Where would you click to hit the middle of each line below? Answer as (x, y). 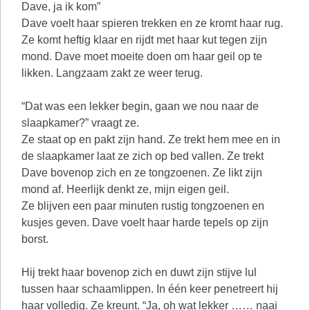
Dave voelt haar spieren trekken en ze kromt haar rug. (152, 23)
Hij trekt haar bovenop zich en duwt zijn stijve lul (139, 272)
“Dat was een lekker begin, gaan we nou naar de (140, 106)
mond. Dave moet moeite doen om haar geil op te (142, 56)
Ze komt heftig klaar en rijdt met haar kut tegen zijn (144, 40)
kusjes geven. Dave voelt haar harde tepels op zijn (145, 222)
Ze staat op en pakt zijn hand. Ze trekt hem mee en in (151, 139)
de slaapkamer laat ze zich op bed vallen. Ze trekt (143, 156)
